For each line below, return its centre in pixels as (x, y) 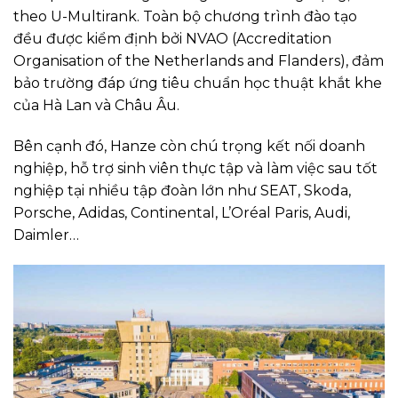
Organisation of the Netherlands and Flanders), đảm (199, 61)
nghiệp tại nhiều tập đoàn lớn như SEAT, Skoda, (182, 191)
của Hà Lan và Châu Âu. (96, 106)
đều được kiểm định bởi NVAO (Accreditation (172, 39)
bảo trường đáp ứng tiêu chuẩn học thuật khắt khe (198, 84)
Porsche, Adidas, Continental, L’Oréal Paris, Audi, (182, 213)
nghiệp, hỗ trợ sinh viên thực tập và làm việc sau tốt (195, 169)
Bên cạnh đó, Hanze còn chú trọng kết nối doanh (189, 147)
